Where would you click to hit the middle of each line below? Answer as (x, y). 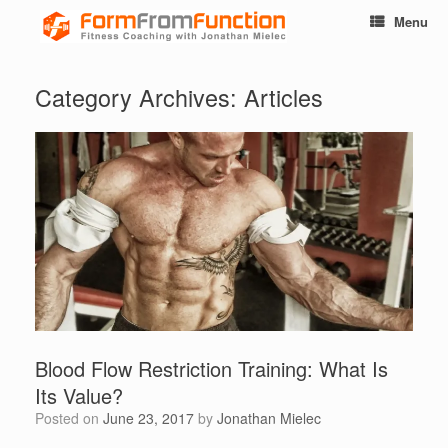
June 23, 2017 (148, 418)
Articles (283, 96)
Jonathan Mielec (269, 418)
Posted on (73, 418)
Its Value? (79, 396)
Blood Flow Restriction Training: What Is (211, 369)
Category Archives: (139, 96)
